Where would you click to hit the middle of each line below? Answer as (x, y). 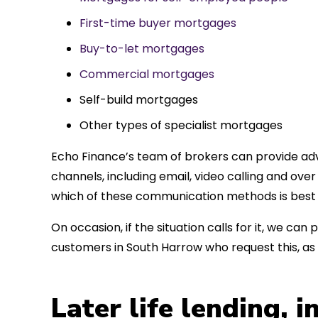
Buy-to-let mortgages (142, 48)
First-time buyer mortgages (158, 23)
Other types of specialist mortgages (181, 125)
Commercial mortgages (147, 74)
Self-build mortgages (139, 99)
